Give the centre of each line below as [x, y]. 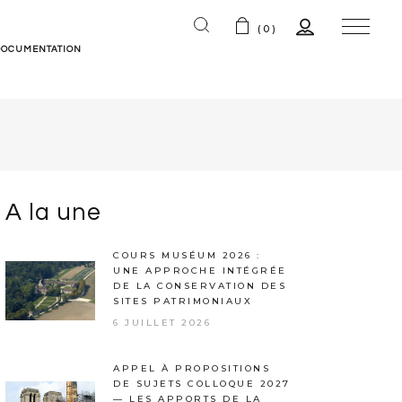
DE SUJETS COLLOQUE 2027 [202, 384]
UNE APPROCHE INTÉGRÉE [200, 271]
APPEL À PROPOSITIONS [192, 368]
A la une [53, 213]
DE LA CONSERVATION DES [200, 286]
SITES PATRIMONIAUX [183, 301]
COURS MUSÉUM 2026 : [187, 255]
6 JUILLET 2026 [162, 323]
